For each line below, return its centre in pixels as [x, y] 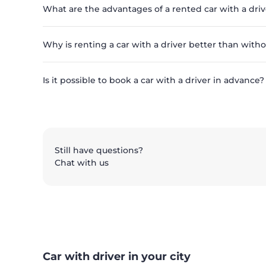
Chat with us [82, 163]
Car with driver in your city [117, 257]
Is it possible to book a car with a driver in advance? [153, 80]
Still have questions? [99, 151]
